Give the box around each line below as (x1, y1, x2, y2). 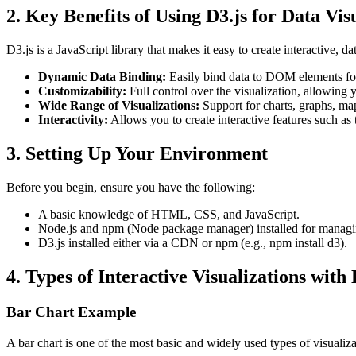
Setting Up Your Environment (25, 143, 268, 164)
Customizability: (38, 84, 126, 99)
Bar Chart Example (6, 303, 136, 320)
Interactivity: (38, 113, 108, 127)
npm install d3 (269, 236, 340, 250)
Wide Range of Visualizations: (38, 99, 199, 113)
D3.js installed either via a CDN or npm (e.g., (38, 236, 269, 250)
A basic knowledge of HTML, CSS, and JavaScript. (38, 207, 300, 222)
